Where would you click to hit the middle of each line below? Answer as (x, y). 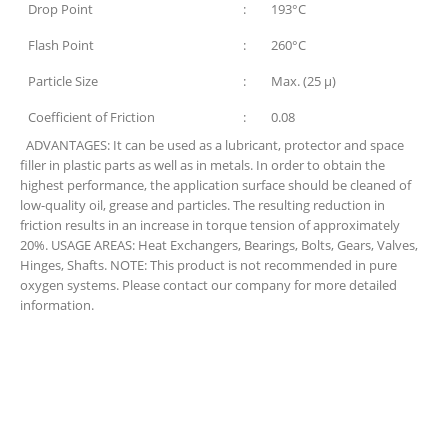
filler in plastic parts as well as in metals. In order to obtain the (202, 165)
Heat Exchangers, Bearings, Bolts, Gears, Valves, (276, 245)
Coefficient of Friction (91, 117)
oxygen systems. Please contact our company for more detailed (208, 285)
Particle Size (63, 81)
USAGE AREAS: (93, 245)
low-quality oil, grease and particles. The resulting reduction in (202, 205)
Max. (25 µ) (303, 81)
